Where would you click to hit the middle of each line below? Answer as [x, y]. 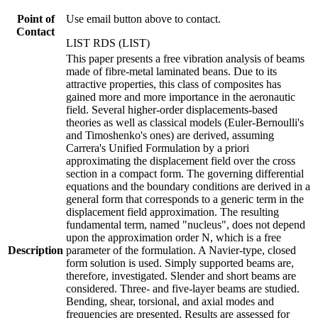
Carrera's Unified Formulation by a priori [158, 148]
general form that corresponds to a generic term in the [185, 199]
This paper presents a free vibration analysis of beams [185, 58]
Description [35, 250]
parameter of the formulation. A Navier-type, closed [181, 250]
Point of [35, 18]
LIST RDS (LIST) [108, 43]
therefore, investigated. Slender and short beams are [181, 275]
